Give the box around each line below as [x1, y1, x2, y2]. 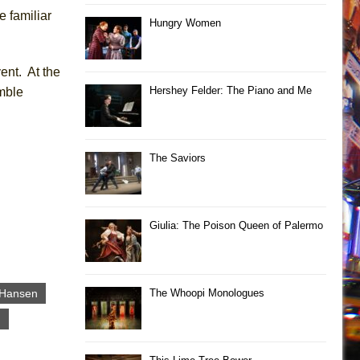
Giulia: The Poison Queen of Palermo [149, 219, 323, 231]
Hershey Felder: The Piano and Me [149, 84, 312, 96]
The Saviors [149, 151, 206, 164]
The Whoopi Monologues [149, 286, 264, 299]
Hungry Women [149, 16, 221, 29]
